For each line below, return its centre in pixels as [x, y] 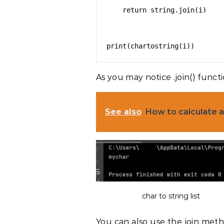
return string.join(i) [114, 10]
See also [123, 112]
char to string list [171, 196]
